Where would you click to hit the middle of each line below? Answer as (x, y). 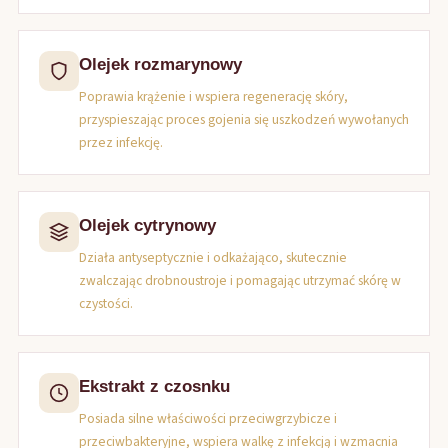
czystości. (106, 303)
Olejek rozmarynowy (160, 64)
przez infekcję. (121, 142)
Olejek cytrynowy (147, 225)
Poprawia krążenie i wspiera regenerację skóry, (213, 96)
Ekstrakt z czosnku (154, 386)
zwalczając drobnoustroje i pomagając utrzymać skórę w (240, 280)
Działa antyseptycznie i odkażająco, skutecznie (213, 257)
